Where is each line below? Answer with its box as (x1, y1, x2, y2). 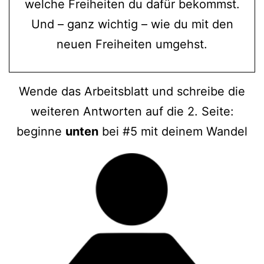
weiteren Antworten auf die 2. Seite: (30, 104, 234, 118)
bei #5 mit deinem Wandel (98, 124, 247, 138)
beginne (16, 124, 65, 138)
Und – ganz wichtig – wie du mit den (31, 16, 233, 31)
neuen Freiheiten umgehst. (57, 37, 207, 51)
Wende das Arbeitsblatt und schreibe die (19, 84, 245, 98)
